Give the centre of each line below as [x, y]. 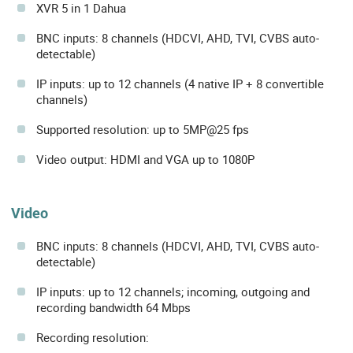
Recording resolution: [93, 337]
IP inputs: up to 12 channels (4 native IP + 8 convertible [180, 84]
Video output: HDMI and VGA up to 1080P [145, 160]
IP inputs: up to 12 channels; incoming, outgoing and [173, 291]
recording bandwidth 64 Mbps [113, 307]
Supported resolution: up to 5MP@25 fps [143, 130]
